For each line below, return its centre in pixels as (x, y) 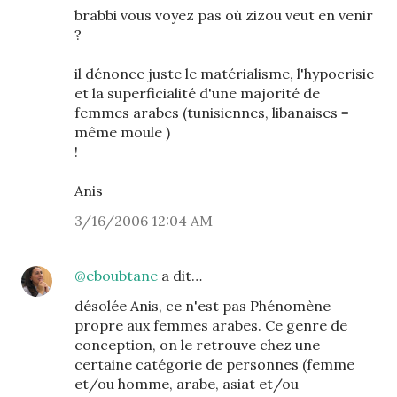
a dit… (180, 276)
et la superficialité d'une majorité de (197, 93)
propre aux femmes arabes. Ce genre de (211, 325)
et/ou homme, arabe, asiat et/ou (187, 384)
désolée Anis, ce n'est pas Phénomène (202, 306)
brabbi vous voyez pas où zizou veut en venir (224, 15)
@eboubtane (116, 276)
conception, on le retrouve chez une (197, 345)
